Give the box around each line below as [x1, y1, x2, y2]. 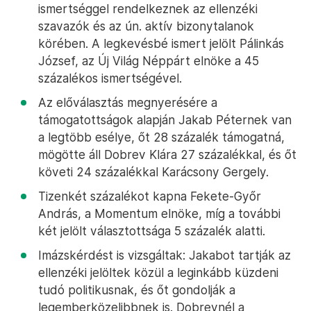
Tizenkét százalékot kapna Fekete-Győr [38, 189, 261, 203]
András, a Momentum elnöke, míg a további [38, 206, 280, 221]
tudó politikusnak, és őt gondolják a [38, 283, 235, 297]
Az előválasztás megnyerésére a [38, 95, 217, 110]
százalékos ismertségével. [38, 71, 182, 85]
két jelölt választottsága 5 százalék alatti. [38, 224, 265, 238]
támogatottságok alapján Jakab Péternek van [38, 112, 292, 127]
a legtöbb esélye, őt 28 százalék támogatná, [38, 130, 285, 144]
